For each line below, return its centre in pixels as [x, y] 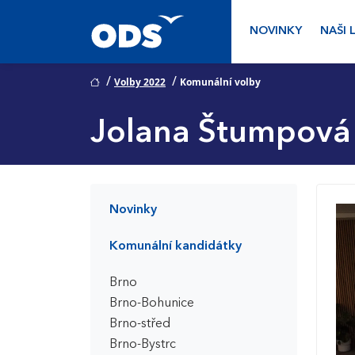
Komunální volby [220, 82]
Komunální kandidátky [176, 246]
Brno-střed [140, 324]
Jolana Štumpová [221, 134]
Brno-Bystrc [143, 345]
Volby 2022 [140, 82]
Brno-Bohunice [152, 303]
